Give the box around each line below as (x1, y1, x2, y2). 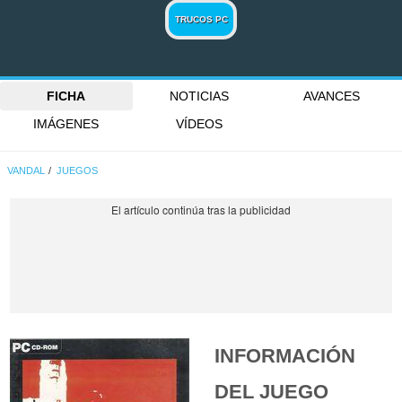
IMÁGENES (33, 117, 100, 132)
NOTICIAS (169, 89, 229, 103)
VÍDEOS (175, 117, 223, 132)
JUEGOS (57, 164, 99, 176)
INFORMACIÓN (214, 344, 356, 367)
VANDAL (7, 164, 46, 176)
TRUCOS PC (174, 13, 228, 24)
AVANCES (303, 89, 361, 103)
